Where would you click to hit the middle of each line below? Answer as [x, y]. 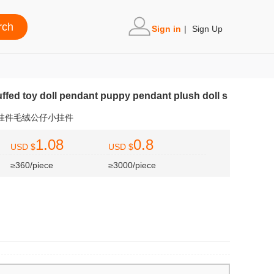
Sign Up [207, 29]
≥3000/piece [132, 165]
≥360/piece [32, 165]
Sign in [166, 29]
